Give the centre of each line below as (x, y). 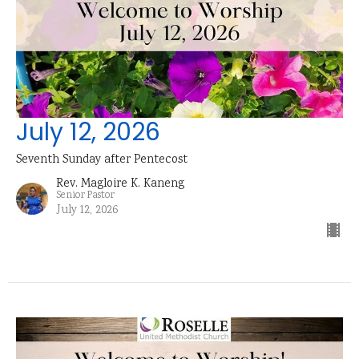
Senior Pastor (85, 196)
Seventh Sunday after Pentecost (102, 160)
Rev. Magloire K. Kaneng (120, 184)
